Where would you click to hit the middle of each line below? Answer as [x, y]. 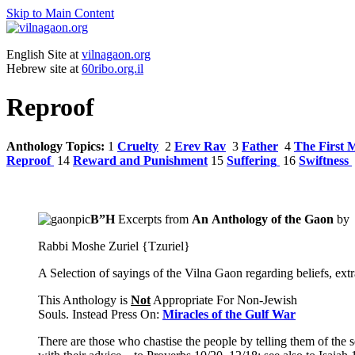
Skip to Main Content [60, 13]
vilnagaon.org [116, 54]
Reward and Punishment [140, 160]
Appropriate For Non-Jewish [224, 300]
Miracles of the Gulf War [229, 314]
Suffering [252, 160]
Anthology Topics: [55, 146]
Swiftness [324, 160]
